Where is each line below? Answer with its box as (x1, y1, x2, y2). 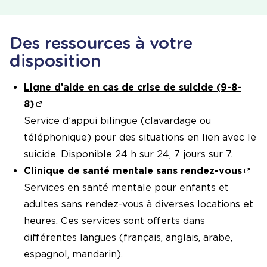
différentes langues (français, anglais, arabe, (24, 232, 232, 244)
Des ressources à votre (10, 33, 193, 54)
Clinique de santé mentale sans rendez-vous (24, 165, 242, 177)
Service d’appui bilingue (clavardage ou (24, 115, 211, 127)
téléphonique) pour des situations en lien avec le (24, 132, 256, 144)
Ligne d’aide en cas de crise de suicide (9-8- (24, 82, 241, 94)
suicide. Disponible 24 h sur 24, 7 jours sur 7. (24, 148, 232, 160)
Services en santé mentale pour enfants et (24, 182, 229, 194)
